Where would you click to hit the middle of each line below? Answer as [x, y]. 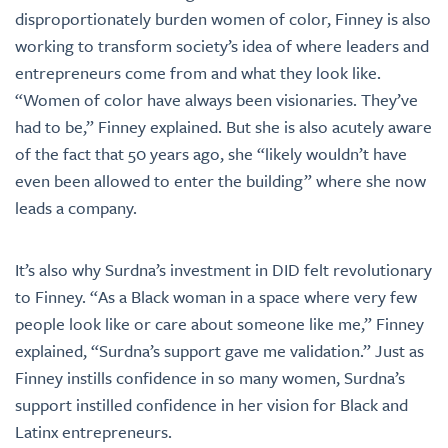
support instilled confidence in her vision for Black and [211, 404]
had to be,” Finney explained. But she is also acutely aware [223, 126]
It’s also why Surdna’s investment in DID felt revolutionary [223, 269]
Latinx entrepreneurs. [93, 431]
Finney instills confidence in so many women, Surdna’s [210, 377]
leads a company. [76, 207]
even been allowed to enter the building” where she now [220, 180]
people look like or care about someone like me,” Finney [219, 323]
